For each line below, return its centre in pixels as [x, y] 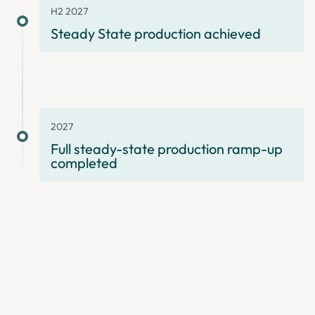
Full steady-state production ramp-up [167, 149]
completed [84, 163]
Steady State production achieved [156, 34]
